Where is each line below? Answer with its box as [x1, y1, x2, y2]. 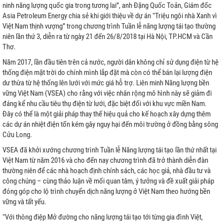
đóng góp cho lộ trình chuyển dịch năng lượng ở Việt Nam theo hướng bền [2, 187, 210, 196]
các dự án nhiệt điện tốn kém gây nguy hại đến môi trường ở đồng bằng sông [2, 120, 218, 129]
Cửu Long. [2, 130, 32, 139]
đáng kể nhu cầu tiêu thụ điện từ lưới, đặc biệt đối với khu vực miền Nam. [2, 99, 207, 108]
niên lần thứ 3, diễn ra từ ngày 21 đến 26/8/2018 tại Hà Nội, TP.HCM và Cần [2, 32, 213, 41]
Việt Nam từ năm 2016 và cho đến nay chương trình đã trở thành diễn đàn [2, 156, 208, 165]
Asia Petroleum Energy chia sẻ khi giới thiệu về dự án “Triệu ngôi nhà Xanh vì [2, 11, 217, 20]
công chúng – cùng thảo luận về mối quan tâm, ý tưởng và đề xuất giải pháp [2, 177, 214, 185]
